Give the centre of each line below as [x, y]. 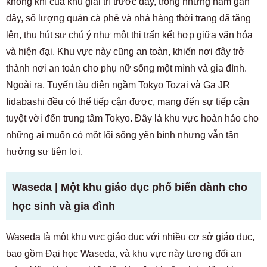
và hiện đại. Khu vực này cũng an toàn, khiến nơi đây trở [125, 51]
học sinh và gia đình [63, 206]
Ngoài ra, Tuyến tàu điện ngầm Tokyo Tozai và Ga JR [118, 85]
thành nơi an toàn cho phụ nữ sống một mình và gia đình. [126, 68]
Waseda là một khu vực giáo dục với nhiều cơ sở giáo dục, [130, 237]
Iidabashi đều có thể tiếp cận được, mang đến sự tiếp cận [128, 101]
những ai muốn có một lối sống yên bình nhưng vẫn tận [122, 135]
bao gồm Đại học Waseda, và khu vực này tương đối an [124, 253]
